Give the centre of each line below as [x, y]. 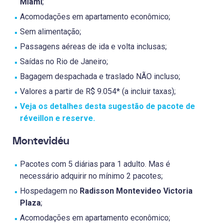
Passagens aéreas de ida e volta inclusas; [93, 46]
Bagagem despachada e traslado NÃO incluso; [100, 76]
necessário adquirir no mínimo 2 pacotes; [91, 176]
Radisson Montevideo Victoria [136, 191]
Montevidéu [41, 141]
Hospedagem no [50, 191]
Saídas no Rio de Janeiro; [64, 61]
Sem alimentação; [51, 31]
